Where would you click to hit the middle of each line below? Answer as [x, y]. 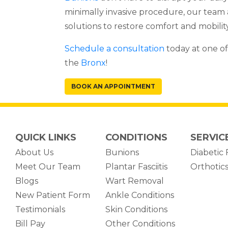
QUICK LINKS [46, 137]
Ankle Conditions [140, 195]
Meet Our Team [48, 167]
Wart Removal [135, 181]
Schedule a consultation [115, 49]
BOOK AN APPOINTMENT [113, 86]
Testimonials [40, 209]
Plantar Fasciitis [136, 167]
